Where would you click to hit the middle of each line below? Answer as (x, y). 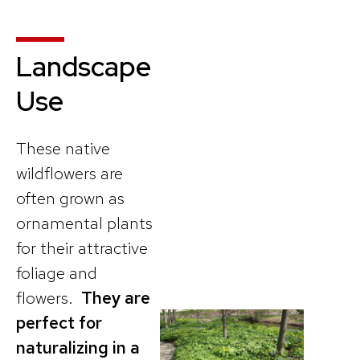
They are (116, 297)
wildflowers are (70, 173)
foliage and (57, 272)
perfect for (59, 322)
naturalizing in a (78, 347)
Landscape (84, 66)
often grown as (70, 198)
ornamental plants (84, 223)
